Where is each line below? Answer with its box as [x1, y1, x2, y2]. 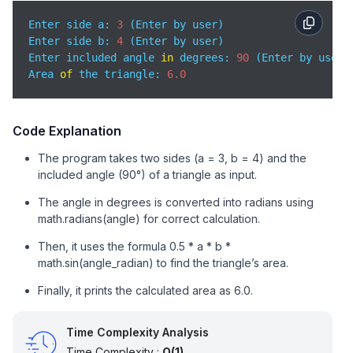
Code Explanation [13, 123, 121, 139]
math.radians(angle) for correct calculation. [38, 212, 260, 225]
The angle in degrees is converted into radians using [38, 195, 314, 209]
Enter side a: [28, 18, 117, 31]
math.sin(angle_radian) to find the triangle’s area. [38, 256, 288, 269]
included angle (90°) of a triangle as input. [38, 168, 257, 181]
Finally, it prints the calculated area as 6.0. [38, 284, 253, 297]
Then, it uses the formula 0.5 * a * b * [38, 240, 231, 253]
